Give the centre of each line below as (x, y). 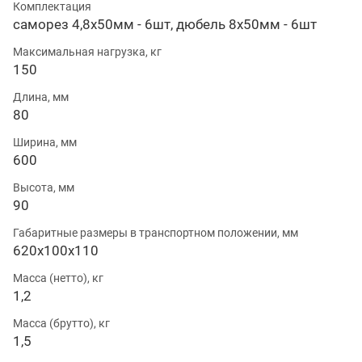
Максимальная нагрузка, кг (87, 51)
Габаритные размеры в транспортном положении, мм (156, 232)
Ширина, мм (45, 142)
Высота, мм (44, 187)
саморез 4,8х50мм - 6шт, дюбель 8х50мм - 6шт (165, 24)
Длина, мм (41, 97)
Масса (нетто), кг (58, 278)
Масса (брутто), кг (61, 323)
